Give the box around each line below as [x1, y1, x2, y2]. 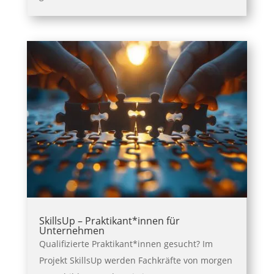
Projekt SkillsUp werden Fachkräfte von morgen [39, 254, 232, 266]
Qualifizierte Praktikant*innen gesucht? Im [39, 237, 213, 250]
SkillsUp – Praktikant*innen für [39, 213, 180, 228]
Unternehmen [39, 223, 105, 237]
